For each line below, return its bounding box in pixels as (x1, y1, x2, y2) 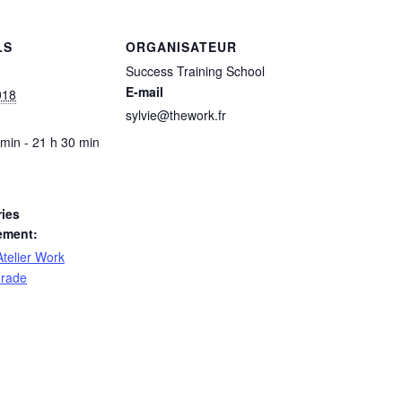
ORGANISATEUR (126, 38, 237, 56)
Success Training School (126, 62, 265, 80)
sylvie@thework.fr (126, 106, 226, 124)
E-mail (126, 83, 163, 100)
